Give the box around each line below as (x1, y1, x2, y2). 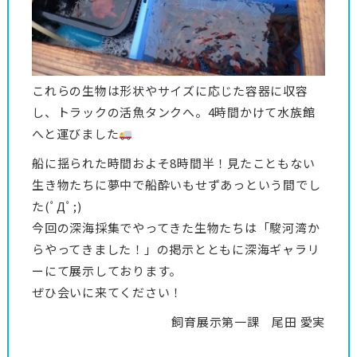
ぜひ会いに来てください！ (32, 284, 182, 301)
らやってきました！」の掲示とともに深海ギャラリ (32, 241, 320, 258)
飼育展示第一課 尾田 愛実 (171, 313, 325, 331)
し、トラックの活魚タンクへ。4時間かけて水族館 (32, 104, 316, 121)
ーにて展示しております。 (32, 262, 182, 280)
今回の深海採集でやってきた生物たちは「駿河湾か (32, 219, 320, 237)
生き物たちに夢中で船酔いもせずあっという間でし (32, 176, 321, 194)
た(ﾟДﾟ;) (32, 198, 82, 215)
